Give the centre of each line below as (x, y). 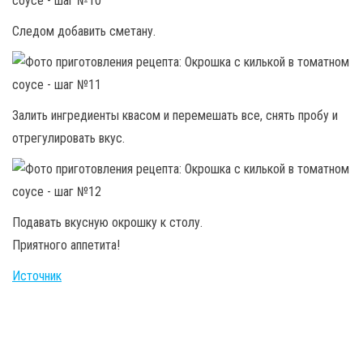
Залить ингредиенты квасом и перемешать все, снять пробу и (175, 115)
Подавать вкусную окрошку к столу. (107, 222)
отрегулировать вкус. (68, 138)
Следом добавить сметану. (84, 31)
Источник (37, 275)
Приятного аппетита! (66, 245)
